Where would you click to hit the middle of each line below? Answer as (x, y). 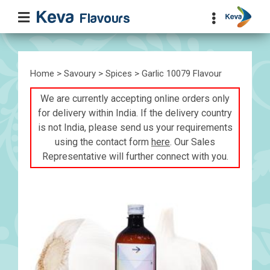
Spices (119, 74)
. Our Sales (193, 142)
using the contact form (103, 142)
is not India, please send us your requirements (135, 127)
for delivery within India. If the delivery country (135, 113)
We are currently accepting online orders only (135, 99)
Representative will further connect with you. (135, 156)
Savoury (80, 74)
